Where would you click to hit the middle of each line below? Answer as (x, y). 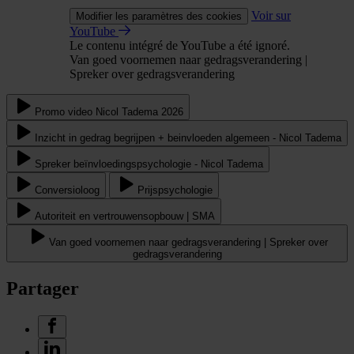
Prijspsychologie (175, 190)
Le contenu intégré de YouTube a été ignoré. (180, 46)
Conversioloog (67, 190)
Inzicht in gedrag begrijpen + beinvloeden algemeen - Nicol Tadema (188, 138)
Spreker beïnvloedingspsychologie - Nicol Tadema (149, 164)
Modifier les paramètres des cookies (159, 17)
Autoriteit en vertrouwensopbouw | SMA (125, 217)
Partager (43, 289)
